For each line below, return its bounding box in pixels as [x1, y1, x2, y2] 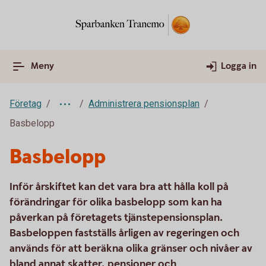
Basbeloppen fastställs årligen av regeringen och [9, 226, 239, 240]
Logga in [221, 60, 256, 72]
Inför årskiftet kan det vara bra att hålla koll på [9, 180, 229, 194]
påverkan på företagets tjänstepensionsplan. [9, 211, 223, 224]
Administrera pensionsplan [88, 98, 199, 109]
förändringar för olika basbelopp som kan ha [9, 195, 222, 209]
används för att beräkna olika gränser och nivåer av [9, 242, 252, 255]
